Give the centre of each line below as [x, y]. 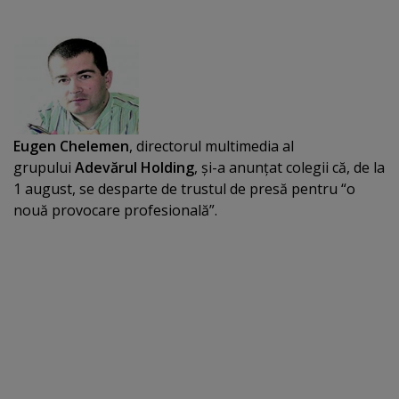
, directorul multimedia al [212, 146]
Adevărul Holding [134, 167]
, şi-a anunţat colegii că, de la [289, 167]
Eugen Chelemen [71, 146]
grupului [44, 167]
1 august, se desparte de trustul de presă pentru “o [184, 189]
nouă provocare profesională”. [115, 210]
